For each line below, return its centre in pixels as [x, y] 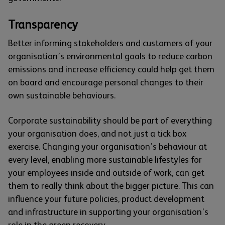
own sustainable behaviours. [62, 96]
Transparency [43, 25]
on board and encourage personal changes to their [106, 83]
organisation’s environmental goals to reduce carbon [110, 57]
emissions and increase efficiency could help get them [111, 70]
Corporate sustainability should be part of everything [110, 121]
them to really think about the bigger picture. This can [111, 186]
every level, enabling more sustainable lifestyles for [105, 160]
